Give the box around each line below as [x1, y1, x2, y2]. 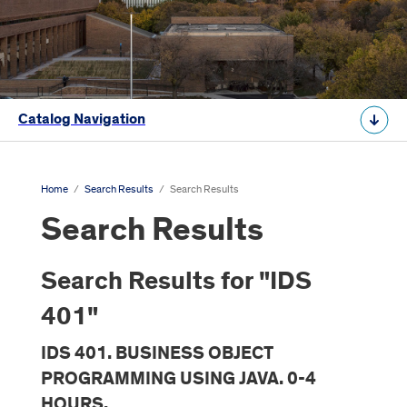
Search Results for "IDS [41, 264, 312, 298]
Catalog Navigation [18, 110, 145, 129]
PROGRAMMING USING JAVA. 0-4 [41, 367, 316, 391]
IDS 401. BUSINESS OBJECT [41, 342, 273, 365]
